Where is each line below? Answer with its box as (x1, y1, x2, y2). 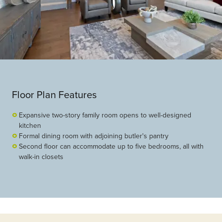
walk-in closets (19, 152, 63, 162)
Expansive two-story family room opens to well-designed (19, 110, 191, 120)
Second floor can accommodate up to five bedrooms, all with (19, 141, 204, 152)
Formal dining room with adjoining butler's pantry (19, 131, 168, 141)
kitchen (19, 120, 41, 131)
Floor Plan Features (12, 87, 97, 102)
